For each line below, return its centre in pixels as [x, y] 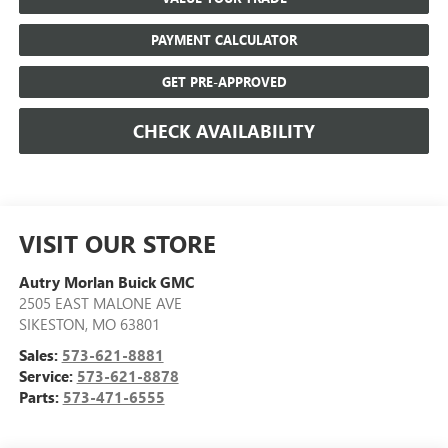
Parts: [40, 397]
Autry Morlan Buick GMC [106, 282]
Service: [47, 376]
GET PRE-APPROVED [224, 81]
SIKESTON [51, 324]
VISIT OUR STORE [117, 243]
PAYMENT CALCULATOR [224, 39]
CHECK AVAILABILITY [224, 130]
